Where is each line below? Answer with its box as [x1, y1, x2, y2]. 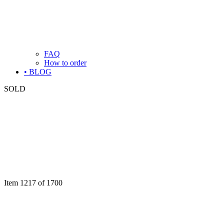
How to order [44, 58, 86, 67]
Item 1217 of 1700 [4, 178, 62, 187]
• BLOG [24, 67, 51, 76]
